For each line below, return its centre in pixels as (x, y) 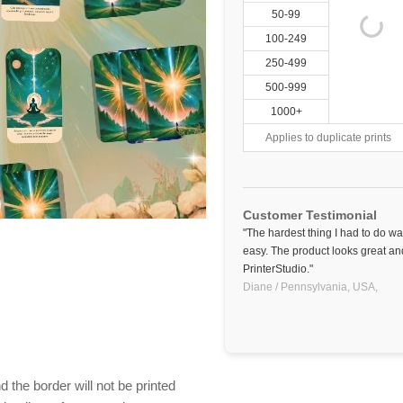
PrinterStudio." (278, 269)
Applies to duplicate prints (328, 138)
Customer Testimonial (310, 215)
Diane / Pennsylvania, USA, (310, 287)
